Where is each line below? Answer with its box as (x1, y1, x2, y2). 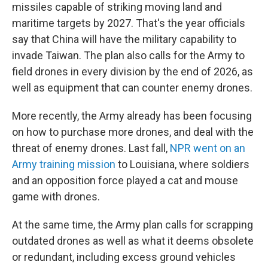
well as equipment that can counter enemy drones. (12, 81, 252, 94)
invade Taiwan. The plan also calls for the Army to (12, 49, 245, 62)
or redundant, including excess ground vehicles (12, 251, 236, 263)
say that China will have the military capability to (12, 33, 236, 45)
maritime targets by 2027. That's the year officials (12, 17, 245, 29)
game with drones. (12, 190, 100, 203)
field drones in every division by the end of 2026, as (12, 65, 253, 78)
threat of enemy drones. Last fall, (12, 142, 170, 154)
